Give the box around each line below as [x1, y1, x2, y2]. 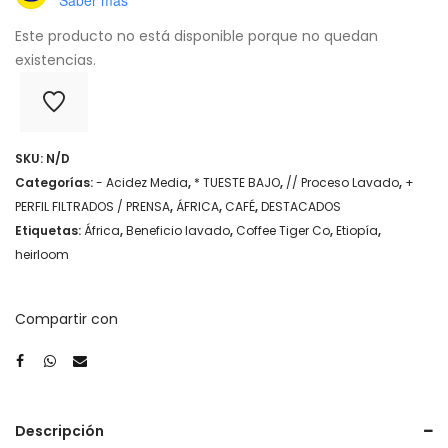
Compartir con [15, 308, 118, 329]
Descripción [15, 420, 104, 441]
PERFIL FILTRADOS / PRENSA [15, 197, 170, 215]
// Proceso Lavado [286, 173, 399, 191]
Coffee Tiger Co [236, 221, 330, 239]
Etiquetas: [15, 221, 84, 239]
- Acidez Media [96, 173, 188, 191]
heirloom [15, 245, 69, 263]
